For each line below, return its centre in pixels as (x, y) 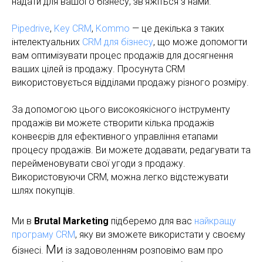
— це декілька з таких (177, 28)
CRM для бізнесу (118, 42)
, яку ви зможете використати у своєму (160, 234)
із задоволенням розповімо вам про (143, 250)
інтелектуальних (47, 42)
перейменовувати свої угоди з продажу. (99, 163)
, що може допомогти (200, 42)
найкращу (215, 221)
